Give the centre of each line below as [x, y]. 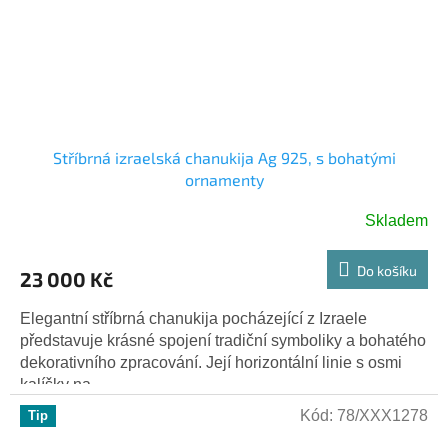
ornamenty [224, 179]
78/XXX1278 [382, 415]
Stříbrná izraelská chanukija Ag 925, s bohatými [224, 157]
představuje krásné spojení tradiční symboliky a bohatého [223, 340]
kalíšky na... [61, 384]
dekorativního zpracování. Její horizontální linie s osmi [211, 362]
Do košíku [387, 270]
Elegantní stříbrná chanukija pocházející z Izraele [193, 318]
